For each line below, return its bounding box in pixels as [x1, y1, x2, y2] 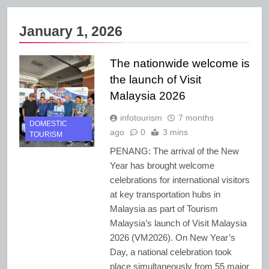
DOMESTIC [29, 119, 67, 128]
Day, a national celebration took [109, 246, 232, 257]
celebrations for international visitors [109, 174, 250, 185]
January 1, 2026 [19, 23, 122, 39]
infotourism [119, 112, 162, 122]
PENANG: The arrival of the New [109, 145, 239, 156]
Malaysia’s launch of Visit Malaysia [109, 217, 247, 228]
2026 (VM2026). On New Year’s [109, 232, 235, 243]
